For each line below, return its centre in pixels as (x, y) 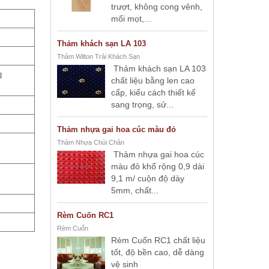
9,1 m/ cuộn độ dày (148, 178)
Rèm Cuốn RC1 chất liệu (158, 240)
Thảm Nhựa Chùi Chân (91, 142)
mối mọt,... (131, 19)
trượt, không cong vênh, (157, 7)
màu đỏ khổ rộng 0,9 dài (158, 166)
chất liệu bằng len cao (153, 80)
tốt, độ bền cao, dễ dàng (158, 252)
